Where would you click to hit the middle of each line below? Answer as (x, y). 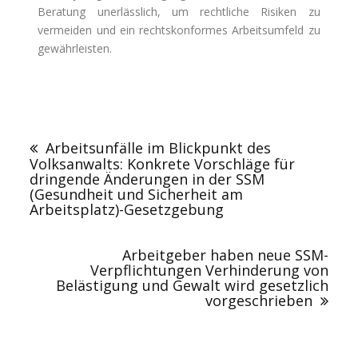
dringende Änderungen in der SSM (147, 179)
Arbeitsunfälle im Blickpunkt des (159, 148)
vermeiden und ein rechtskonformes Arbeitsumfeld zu (179, 30)
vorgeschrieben (259, 301)
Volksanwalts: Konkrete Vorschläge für (163, 164)
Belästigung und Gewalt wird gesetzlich (192, 286)
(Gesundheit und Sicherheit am (137, 195)
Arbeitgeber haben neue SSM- (225, 255)
